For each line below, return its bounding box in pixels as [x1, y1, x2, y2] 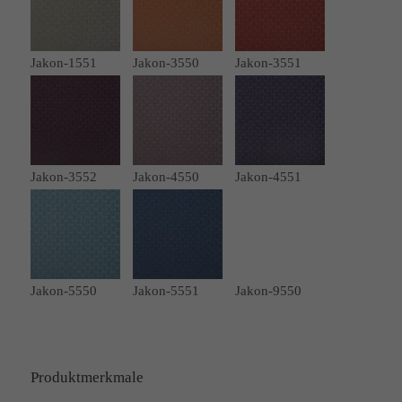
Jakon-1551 [30, 56, 97, 70]
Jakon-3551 [234, 56, 301, 70]
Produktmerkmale [30, 369, 144, 386]
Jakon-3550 [132, 56, 199, 70]
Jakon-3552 [30, 170, 97, 184]
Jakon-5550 [30, 284, 97, 298]
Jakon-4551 [234, 170, 301, 184]
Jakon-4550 [132, 170, 199, 184]
